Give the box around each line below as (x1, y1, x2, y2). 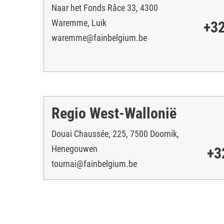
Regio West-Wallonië (51, 104, 176, 122)
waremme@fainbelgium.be (51, 32, 147, 43)
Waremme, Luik (51, 17, 106, 28)
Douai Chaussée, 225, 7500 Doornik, (51, 128, 179, 139)
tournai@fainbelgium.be (51, 158, 137, 169)
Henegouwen (51, 143, 97, 154)
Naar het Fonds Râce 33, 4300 (51, 2, 158, 13)
